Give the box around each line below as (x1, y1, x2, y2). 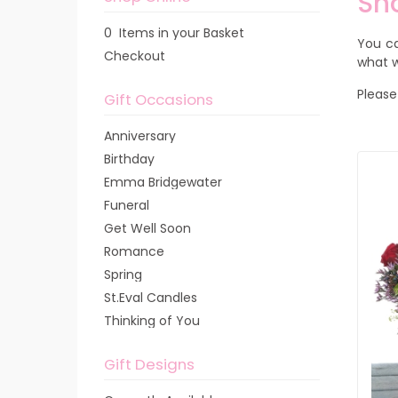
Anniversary (104, 127, 176, 145)
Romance (104, 243, 164, 260)
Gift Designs (104, 354, 195, 375)
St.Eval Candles (104, 289, 197, 306)
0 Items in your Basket (104, 24, 244, 42)
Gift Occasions (104, 89, 213, 110)
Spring (104, 266, 142, 283)
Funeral (104, 196, 149, 214)
